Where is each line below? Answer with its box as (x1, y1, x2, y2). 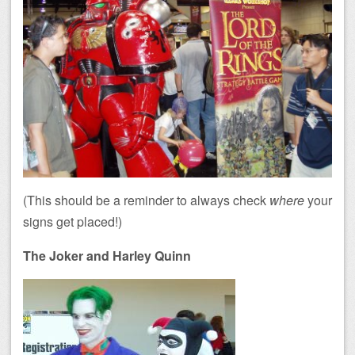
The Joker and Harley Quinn (23, 246, 191, 265)
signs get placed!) (23, 212, 122, 231)
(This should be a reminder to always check (23, 191, 269, 210)
